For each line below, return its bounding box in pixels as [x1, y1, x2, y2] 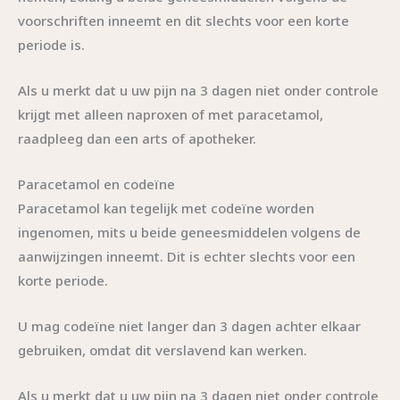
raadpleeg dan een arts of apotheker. [18, 129, 256, 147]
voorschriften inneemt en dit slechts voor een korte [18, 11, 349, 29]
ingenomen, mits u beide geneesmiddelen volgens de [18, 222, 361, 241]
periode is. [18, 35, 85, 54]
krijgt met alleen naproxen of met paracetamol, [18, 104, 323, 123]
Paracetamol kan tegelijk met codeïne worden [18, 198, 314, 217]
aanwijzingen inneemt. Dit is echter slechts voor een [18, 246, 355, 265]
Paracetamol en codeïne [18, 174, 175, 193]
